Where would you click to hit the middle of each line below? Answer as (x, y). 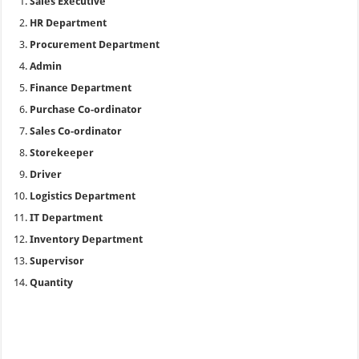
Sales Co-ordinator (76, 131)
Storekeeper (62, 153)
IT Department (67, 218)
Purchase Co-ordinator (86, 109)
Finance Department (81, 88)
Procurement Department (95, 44)
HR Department (69, 23)
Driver (46, 174)
